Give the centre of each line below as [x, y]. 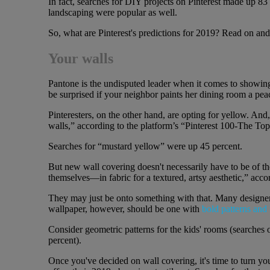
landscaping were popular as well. [112, 12]
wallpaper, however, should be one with [125, 209]
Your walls [80, 58]
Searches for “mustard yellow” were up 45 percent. [145, 146]
